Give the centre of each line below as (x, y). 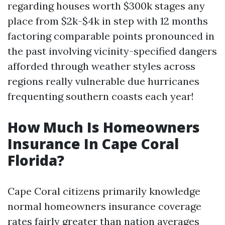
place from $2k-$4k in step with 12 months (108, 21)
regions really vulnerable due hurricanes (103, 81)
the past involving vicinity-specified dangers (112, 51)
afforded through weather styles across (101, 66)
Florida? (36, 160)
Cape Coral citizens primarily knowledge (104, 191)
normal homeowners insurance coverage (104, 206)
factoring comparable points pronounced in (111, 36)
